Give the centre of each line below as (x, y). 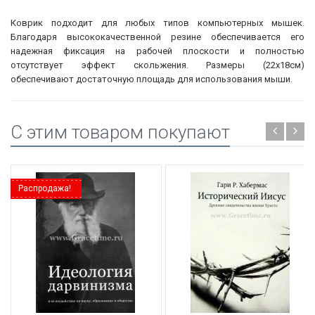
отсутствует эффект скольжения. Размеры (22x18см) (157, 65)
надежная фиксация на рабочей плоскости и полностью (157, 51)
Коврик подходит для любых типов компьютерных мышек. (157, 22)
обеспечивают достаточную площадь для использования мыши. (152, 79)
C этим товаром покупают (120, 132)
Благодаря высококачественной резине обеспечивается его (157, 37)
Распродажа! (45, 188)
